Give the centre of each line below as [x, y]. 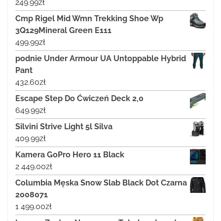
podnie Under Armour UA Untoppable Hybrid [101, 59]
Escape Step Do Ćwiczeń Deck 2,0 [79, 99]
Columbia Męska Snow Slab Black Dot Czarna [101, 183]
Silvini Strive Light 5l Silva [64, 127]
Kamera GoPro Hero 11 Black [70, 155]
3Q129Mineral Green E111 [63, 31]
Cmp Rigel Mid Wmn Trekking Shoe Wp [89, 19]
